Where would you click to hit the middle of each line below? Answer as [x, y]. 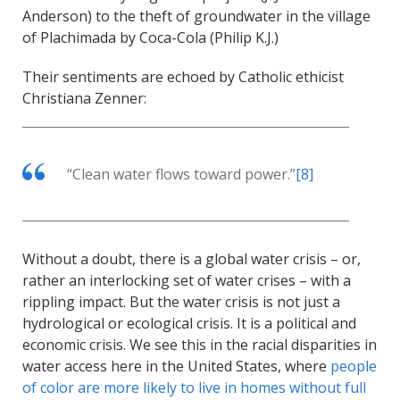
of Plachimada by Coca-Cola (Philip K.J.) [150, 38]
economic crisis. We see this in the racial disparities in [200, 345]
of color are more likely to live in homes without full [194, 388]
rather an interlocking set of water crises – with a [187, 281]
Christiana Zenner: [84, 99]
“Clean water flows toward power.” [181, 175]
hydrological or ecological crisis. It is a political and [189, 324]
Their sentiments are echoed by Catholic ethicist [183, 77]
